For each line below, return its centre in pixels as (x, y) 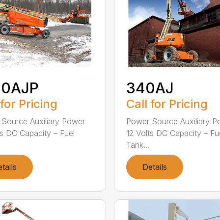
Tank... (137, 145)
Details (154, 167)
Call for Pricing (167, 104)
